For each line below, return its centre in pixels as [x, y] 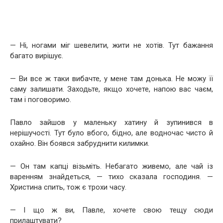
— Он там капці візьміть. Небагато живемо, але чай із [111, 166]
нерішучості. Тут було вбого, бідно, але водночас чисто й [111, 133]
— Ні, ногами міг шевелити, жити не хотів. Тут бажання [111, 45]
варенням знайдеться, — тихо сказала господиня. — [111, 176]
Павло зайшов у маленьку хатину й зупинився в [111, 122]
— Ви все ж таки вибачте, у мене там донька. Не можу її [111, 78]
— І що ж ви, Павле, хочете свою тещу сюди [111, 210]
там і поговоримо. [41, 99]
